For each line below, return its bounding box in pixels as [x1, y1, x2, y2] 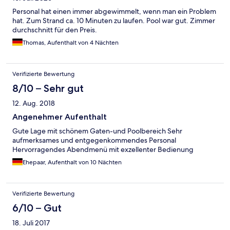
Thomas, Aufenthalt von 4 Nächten [23, 39, 119, 47]
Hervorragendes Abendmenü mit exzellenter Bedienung [12, 145, 194, 155]
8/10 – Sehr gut [12, 82, 84, 95]
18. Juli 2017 [12, 218, 50, 228]
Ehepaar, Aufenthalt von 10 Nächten [23, 158, 122, 167]
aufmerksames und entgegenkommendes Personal [12, 136, 176, 145]
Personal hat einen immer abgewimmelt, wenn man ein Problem [12, 7, 216, 16]
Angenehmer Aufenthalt [12, 112, 107, 122]
